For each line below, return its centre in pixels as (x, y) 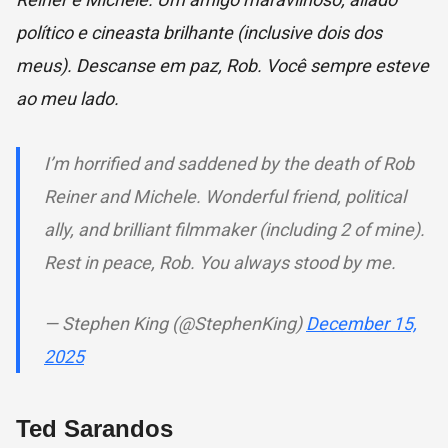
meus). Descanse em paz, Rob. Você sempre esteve (222, 66)
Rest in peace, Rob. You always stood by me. (220, 263)
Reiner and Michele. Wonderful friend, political (225, 197)
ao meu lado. (67, 99)
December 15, (361, 324)
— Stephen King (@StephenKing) (175, 324)
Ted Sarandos (98, 429)
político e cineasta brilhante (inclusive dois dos (199, 33)
